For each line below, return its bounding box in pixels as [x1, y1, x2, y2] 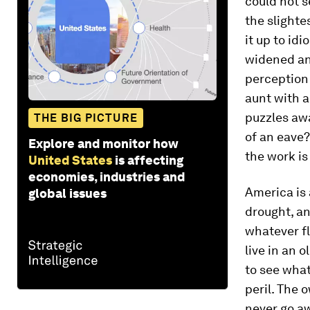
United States [28, 152, 112, 167]
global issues [28, 185, 107, 201]
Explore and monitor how [28, 136, 179, 151]
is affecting [115, 152, 183, 167]
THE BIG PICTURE [34, 111, 138, 125]
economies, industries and [28, 169, 185, 184]
